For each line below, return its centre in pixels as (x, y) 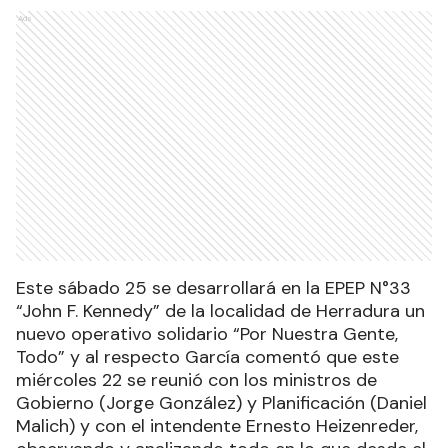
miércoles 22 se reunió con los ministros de (196, 380)
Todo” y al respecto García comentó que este (207, 357)
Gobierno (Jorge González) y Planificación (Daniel (221, 403)
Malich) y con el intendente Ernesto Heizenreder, (217, 426)
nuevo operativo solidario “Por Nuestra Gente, (207, 334)
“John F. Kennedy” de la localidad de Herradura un (220, 311)
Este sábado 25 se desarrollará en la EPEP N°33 (213, 288)
